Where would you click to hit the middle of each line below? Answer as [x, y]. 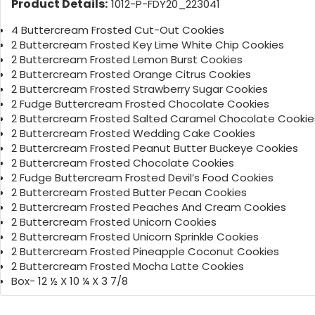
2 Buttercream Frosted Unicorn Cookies [114, 222]
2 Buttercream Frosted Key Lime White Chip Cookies [148, 45]
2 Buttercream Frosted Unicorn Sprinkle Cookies [135, 237]
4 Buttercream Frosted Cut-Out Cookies [118, 30]
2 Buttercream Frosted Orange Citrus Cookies [131, 75]
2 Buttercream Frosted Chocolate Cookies [123, 163]
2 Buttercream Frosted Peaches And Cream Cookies [149, 207]
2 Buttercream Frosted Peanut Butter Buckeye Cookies [155, 148]
